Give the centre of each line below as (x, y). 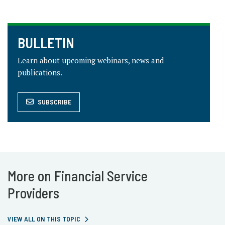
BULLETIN (46, 43)
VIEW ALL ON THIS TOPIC (44, 219)
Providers (33, 193)
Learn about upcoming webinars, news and (91, 60)
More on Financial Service (78, 176)
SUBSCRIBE (54, 102)
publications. (40, 72)
